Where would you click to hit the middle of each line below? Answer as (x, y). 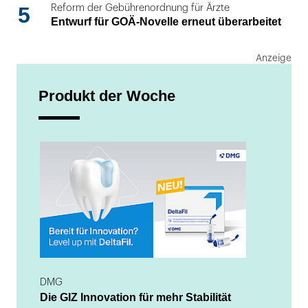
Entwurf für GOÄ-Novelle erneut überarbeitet (166, 22)
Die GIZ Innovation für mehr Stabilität (135, 297)
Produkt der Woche (107, 96)
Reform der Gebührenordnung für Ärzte (140, 8)
